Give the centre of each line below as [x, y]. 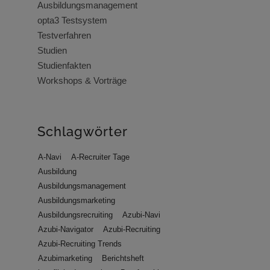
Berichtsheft [123, 259]
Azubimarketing [65, 259]
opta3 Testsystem [72, 20]
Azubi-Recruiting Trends [80, 244]
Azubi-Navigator [65, 230]
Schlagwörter [82, 132]
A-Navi [49, 157]
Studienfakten [64, 66]
